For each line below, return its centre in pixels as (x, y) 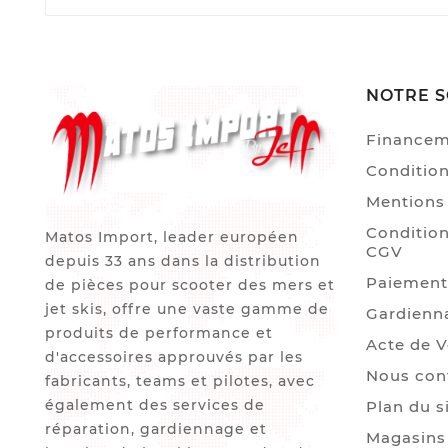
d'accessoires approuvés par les (174, 357)
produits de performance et (159, 333)
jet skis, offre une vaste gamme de (187, 309)
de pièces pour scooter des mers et (190, 285)
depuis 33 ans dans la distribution (183, 261)
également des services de (155, 405)
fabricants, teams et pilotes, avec (180, 381)
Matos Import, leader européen (172, 237)
